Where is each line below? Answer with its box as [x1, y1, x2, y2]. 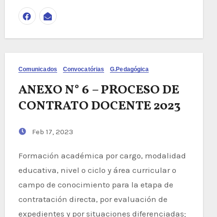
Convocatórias [62, 65, 105, 73]
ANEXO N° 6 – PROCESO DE [18, 81, 179, 99]
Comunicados [18, 65, 57, 73]
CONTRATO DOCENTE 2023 [18, 97, 181, 115]
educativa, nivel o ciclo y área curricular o [18, 165, 176, 175]
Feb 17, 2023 [30, 127, 73, 136]
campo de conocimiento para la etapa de [18, 179, 173, 189]
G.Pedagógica [110, 65, 149, 73]
